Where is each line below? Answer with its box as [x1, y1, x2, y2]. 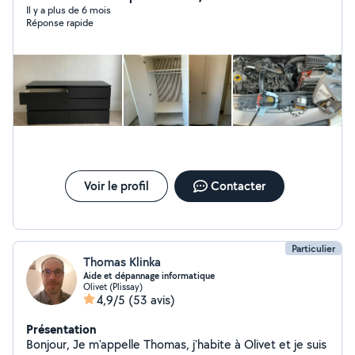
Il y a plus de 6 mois [26, 3, 111, 17]
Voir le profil [83, 177, 149, 194]
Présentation [26, 320, 97, 338]
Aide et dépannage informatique [83, 269, 215, 282]
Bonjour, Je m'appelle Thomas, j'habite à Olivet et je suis [26, 336, 326, 353]
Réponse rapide [26, 16, 94, 29]
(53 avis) [128, 292, 175, 308]
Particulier [292, 242, 335, 255]
